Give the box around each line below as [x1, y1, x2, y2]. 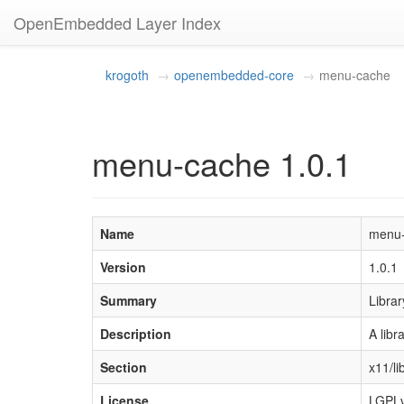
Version [100, 258, 146, 276]
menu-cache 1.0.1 [92, 140, 352, 186]
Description [100, 325, 171, 343]
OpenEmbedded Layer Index [14, 11, 221, 34]
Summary [100, 291, 157, 309]
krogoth [106, 66, 149, 84]
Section [100, 358, 147, 376]
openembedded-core [174, 66, 294, 84]
